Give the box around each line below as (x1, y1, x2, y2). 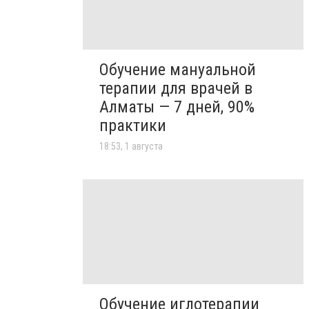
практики (99, 115, 166, 135)
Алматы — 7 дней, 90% (99, 97, 255, 117)
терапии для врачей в (99, 78, 252, 98)
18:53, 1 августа (99, 140, 163, 152)
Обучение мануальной (99, 59, 256, 79)
